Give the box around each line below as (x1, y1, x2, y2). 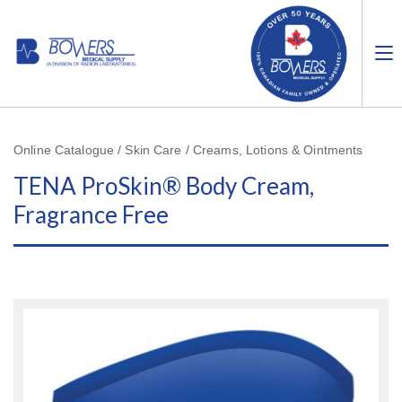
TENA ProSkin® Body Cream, (13, 171, 314, 201)
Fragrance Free (13, 200, 169, 230)
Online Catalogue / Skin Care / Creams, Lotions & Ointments (13, 143, 363, 157)
